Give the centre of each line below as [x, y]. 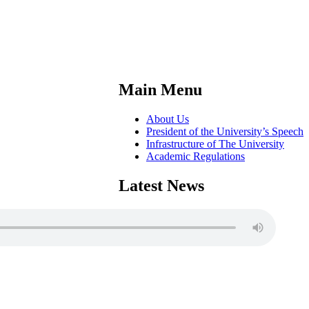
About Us [168, 119]
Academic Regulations [196, 156]
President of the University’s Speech [225, 131]
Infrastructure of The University [215, 143]
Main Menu [160, 89]
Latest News [161, 185]
